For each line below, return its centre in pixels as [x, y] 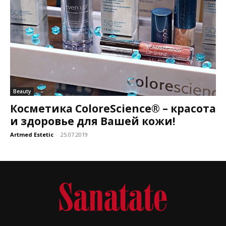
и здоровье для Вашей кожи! [93, 121]
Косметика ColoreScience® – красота [113, 108]
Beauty [22, 91]
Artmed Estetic [32, 134]
